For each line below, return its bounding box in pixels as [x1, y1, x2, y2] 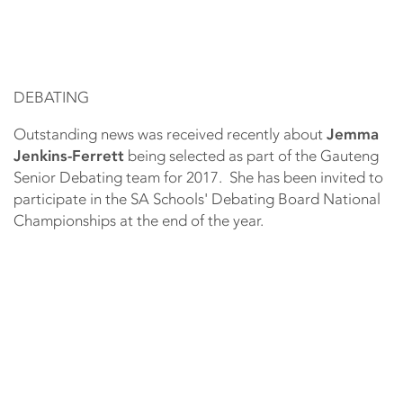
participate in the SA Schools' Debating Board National [13, 190, 381, 209]
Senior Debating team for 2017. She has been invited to [13, 168, 383, 187]
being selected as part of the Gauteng [124, 147, 379, 166]
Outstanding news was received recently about [13, 125, 327, 144]
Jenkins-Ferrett [13, 147, 124, 166]
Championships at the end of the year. [13, 211, 264, 230]
